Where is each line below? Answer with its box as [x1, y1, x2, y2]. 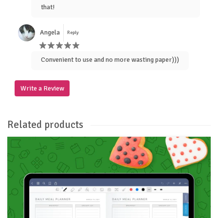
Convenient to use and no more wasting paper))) [41, 55, 179, 64]
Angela [40, 28, 60, 37]
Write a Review [20, 84, 64, 92]
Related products [7, 118, 83, 131]
